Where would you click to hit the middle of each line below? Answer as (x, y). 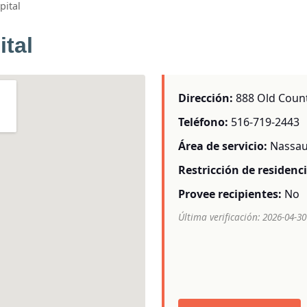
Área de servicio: (223, 146)
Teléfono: (203, 122)
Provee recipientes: (230, 194)
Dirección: (206, 98)
